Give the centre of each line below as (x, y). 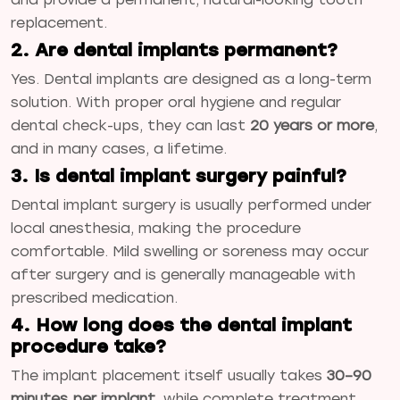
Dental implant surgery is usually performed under (191, 204)
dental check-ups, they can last (130, 125)
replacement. (59, 22)
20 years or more (312, 125)
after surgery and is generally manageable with (183, 274)
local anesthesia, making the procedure (156, 228)
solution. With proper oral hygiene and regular (176, 102)
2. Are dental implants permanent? (174, 50)
